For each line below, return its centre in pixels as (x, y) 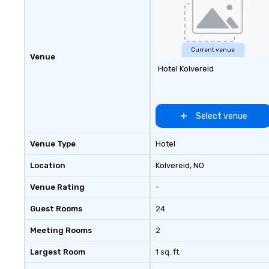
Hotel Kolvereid (186, 69)
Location (48, 165)
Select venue (221, 116)
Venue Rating (57, 187)
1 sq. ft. (168, 252)
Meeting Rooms (61, 230)
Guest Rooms (56, 209)
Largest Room (58, 252)
